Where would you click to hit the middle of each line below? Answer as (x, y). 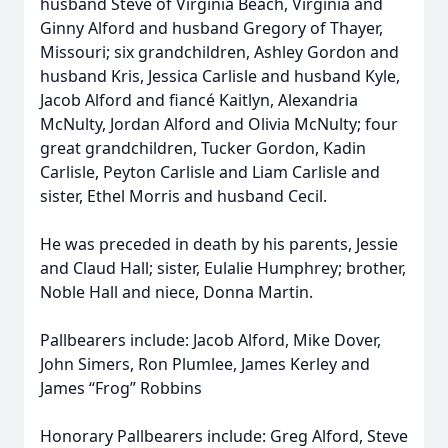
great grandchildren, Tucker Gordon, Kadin (203, 148)
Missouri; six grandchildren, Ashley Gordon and (219, 52)
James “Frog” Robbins (121, 388)
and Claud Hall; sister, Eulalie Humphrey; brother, (223, 268)
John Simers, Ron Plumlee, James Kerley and (205, 364)
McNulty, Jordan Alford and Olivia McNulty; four (219, 124)
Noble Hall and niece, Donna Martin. (176, 292)
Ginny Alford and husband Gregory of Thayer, (211, 28)
